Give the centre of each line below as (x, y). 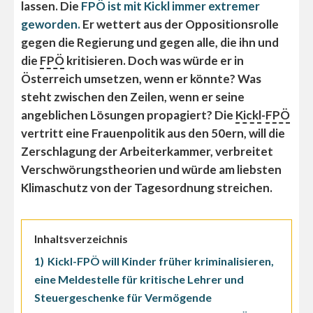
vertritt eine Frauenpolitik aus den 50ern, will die (153, 133)
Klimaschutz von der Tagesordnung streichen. (147, 188)
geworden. (51, 24)
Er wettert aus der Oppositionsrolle (180, 24)
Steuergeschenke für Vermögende (123, 298)
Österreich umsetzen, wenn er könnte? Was (141, 79)
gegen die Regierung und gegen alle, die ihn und (150, 43)
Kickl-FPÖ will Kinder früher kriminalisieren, (161, 261)
